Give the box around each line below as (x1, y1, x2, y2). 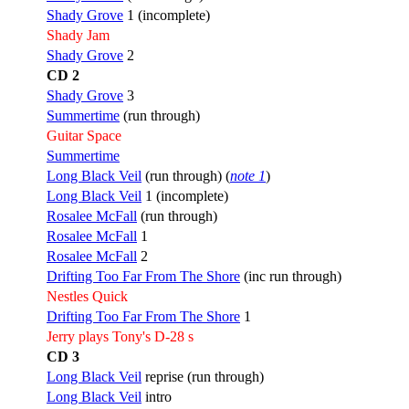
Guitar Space (47, 127, 121, 143)
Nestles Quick (47, 288, 128, 304)
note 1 (230, 167, 266, 184)
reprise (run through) (142, 368, 264, 384)
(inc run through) (240, 267, 341, 284)
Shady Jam (47, 26, 110, 43)
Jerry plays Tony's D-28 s (47, 328, 194, 344)
